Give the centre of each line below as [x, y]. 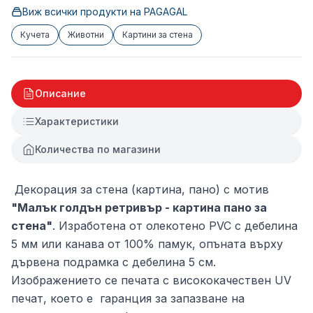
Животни [86, 35]
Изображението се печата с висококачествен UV [151, 280]
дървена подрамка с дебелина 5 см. [114, 262]
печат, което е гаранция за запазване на [128, 298]
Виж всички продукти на [83, 12]
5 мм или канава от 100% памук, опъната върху [147, 244]
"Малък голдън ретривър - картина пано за [139, 208]
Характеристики [77, 121]
